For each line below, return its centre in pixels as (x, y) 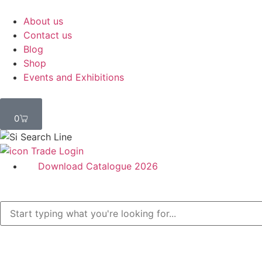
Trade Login (57, 151)
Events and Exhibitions (74, 77)
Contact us (48, 35)
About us (43, 21)
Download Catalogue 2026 (98, 166)
